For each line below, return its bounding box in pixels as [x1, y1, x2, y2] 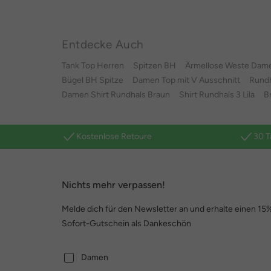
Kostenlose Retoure [76, 131, 152, 142]
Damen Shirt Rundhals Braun [62, 90, 170, 100]
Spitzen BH [133, 60, 176, 71]
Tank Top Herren [62, 60, 124, 71]
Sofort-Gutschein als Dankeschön [62, 218, 191, 229]
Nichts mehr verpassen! [62, 179, 165, 191]
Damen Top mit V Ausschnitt [132, 75, 240, 85]
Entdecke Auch [62, 37, 144, 51]
